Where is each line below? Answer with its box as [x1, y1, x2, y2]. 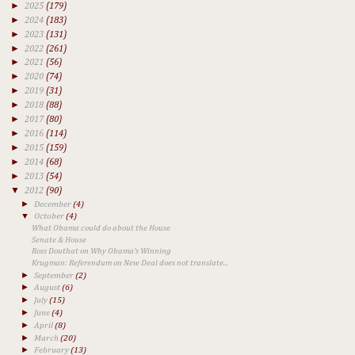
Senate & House [32, 235, 87, 244]
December [34, 199, 74, 208]
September [34, 270, 76, 280]
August [34, 283, 63, 292]
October [34, 212, 67, 221]
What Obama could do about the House [32, 223, 171, 232]
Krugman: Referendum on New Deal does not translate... [32, 258, 229, 267]
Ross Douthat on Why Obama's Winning [32, 247, 172, 256]
